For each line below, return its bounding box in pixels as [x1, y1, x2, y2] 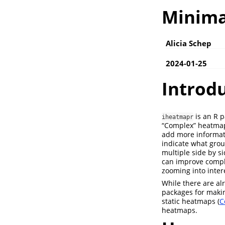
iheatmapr [162, 113, 193, 121]
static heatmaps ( [162, 196, 219, 206]
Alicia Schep [166, 38, 211, 49]
